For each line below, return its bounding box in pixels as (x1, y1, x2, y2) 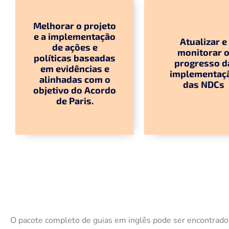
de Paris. (56, 95, 94, 106)
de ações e (52, 41, 98, 53)
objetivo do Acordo (33, 84, 116, 96)
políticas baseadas (34, 52, 116, 63)
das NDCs (182, 79, 224, 90)
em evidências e (40, 62, 109, 74)
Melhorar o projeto (33, 19, 116, 31)
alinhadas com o (39, 73, 110, 85)
